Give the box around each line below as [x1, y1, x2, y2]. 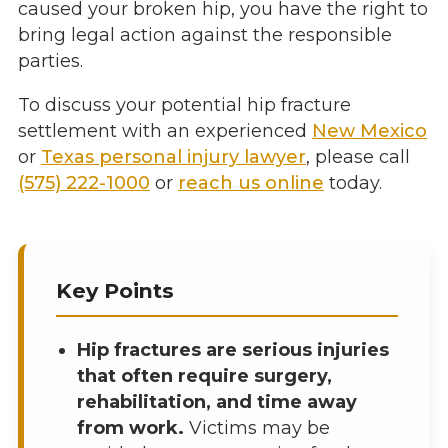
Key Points [55, 278, 174, 304]
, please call [305, 146, 410, 169]
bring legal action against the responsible [17, 24, 392, 47]
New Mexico [311, 120, 427, 143]
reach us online [177, 172, 324, 195]
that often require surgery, [76, 365, 332, 388]
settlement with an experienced [17, 120, 312, 143]
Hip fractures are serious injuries [76, 339, 389, 362]
